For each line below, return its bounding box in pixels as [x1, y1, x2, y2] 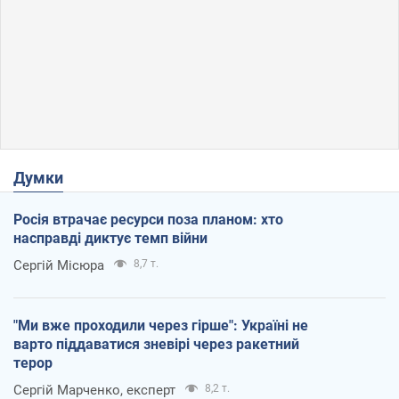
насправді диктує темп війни [13, 229, 208, 247]
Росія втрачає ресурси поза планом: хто [13, 210, 283, 228]
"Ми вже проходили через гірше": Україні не [13, 316, 308, 334]
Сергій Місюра [13, 256, 104, 273]
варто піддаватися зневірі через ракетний [13, 335, 299, 353]
